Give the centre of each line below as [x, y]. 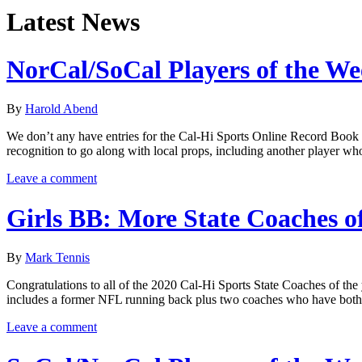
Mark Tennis [57, 258]
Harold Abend [61, 109]
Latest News [73, 22]
